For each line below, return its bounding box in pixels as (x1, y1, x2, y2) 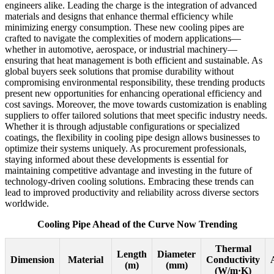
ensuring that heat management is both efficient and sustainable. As (5, 54, 262, 65)
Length (117, 249, 147, 260)
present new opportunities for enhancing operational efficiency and (5, 87, 262, 98)
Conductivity (206, 254, 260, 265)
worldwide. (5, 198, 49, 209)
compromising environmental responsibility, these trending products (5, 76, 265, 87)
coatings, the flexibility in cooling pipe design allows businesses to (5, 131, 260, 143)
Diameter (157, 249, 196, 260)
